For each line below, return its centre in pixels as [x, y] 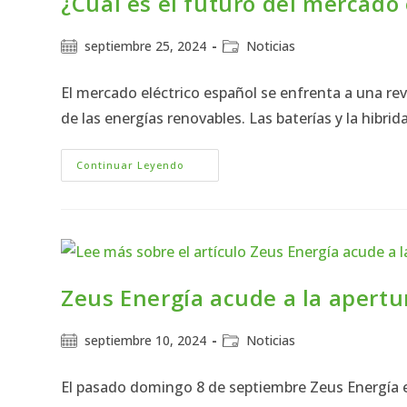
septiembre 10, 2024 [146, 341]
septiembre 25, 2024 [146, 46]
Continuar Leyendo [131, 165]
